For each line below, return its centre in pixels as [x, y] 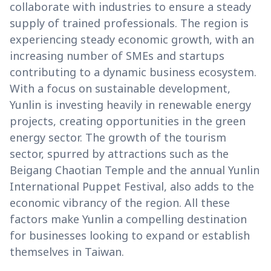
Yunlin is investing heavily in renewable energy [130, 104]
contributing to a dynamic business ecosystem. [133, 72]
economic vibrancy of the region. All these [120, 202]
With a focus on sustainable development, [120, 88]
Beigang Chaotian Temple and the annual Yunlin [135, 170]
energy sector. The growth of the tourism [118, 137]
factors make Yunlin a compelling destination [128, 219]
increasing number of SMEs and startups [117, 55]
